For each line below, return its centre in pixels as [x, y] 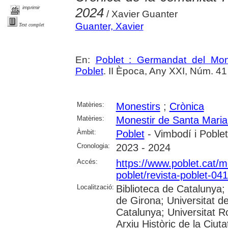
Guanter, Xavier [109, 26]
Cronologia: [93, 146]
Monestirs [138, 107]
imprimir [31, 8]
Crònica [187, 107]
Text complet [32, 25]
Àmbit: [86, 132]
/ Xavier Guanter [140, 14]
